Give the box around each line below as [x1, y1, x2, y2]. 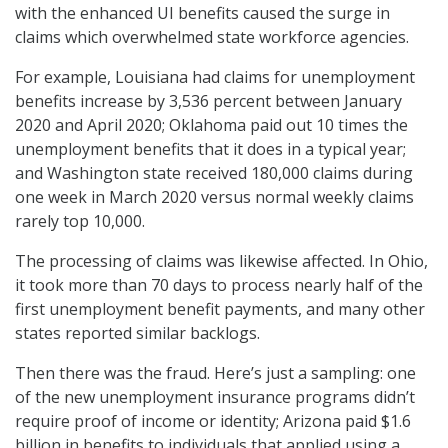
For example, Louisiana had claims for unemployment [15, 66, 415, 89]
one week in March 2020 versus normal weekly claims [15, 186, 414, 209]
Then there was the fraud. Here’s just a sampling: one [15, 362, 416, 385]
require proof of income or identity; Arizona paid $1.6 [15, 410, 411, 433]
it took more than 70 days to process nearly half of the [15, 274, 423, 297]
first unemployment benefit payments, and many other [15, 298, 425, 321]
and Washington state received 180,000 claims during [15, 162, 413, 185]
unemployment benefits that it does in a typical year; [15, 138, 406, 161]
